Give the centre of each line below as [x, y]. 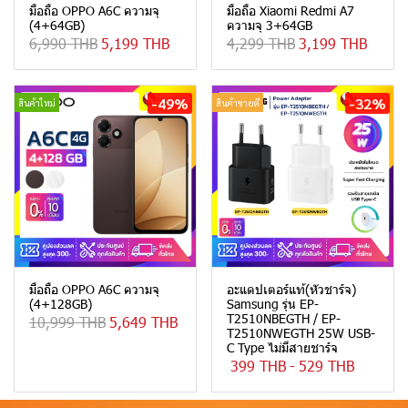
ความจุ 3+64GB [270, 25]
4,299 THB [261, 43]
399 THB [258, 366]
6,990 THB [63, 43]
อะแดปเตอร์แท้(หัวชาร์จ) [291, 289]
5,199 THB [135, 43]
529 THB [326, 366]
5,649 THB [143, 322]
